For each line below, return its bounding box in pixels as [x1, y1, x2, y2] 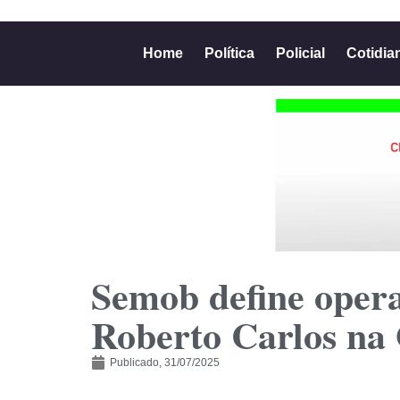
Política [204, 46, 254, 61]
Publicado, [110, 356, 162, 369]
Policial [275, 46, 325, 61]
